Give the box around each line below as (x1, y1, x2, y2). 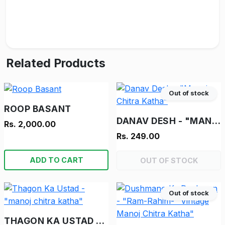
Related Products (6, 56, 105, 71)
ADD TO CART (29, 156, 83, 165)
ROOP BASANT (4, 103, 71, 115)
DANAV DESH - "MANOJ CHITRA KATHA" (211, 116, 220, 127)
